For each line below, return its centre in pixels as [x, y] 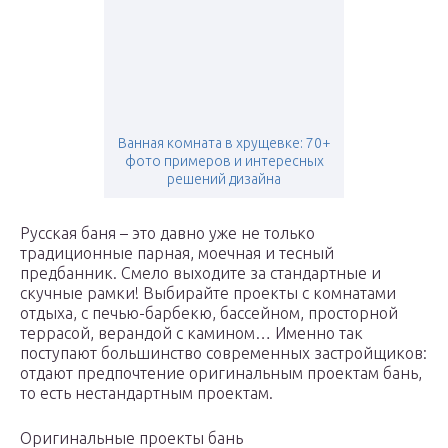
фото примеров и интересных [224, 161]
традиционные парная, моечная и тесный [177, 253]
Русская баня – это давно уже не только [167, 233]
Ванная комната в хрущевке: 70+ [224, 143]
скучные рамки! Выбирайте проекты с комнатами [208, 293]
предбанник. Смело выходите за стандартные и [200, 273]
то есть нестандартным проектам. [146, 393]
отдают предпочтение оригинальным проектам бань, [221, 373]
